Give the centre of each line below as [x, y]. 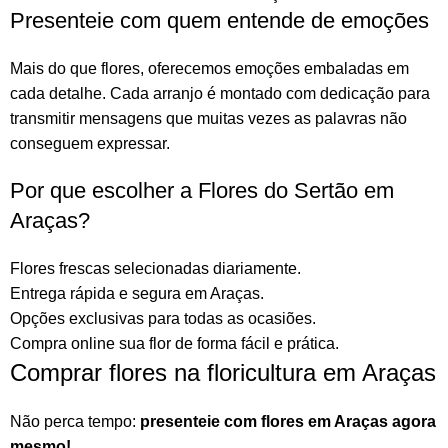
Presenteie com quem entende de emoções [219, 21]
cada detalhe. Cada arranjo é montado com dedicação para [220, 94]
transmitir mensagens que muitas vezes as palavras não [208, 119]
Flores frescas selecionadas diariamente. [155, 269]
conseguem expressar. [90, 144]
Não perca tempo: [75, 422]
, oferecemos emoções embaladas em [274, 69]
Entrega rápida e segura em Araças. [137, 294]
